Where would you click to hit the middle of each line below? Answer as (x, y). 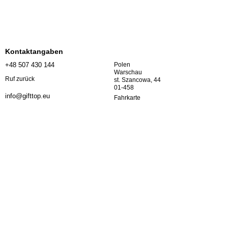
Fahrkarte (127, 98)
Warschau (129, 73)
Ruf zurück (20, 79)
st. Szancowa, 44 (138, 80)
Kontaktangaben (34, 52)
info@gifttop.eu (27, 96)
